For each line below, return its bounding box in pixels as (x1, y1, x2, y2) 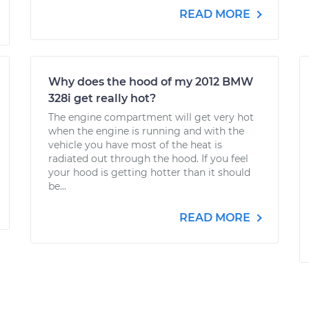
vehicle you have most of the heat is (48, 139, 222, 151)
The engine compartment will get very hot (48, 111, 254, 123)
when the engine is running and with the (48, 125, 244, 137)
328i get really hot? (48, 92, 156, 105)
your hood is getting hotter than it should (48, 166, 250, 179)
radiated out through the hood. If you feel (48, 152, 248, 165)
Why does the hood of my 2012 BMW (48, 75, 253, 88)
